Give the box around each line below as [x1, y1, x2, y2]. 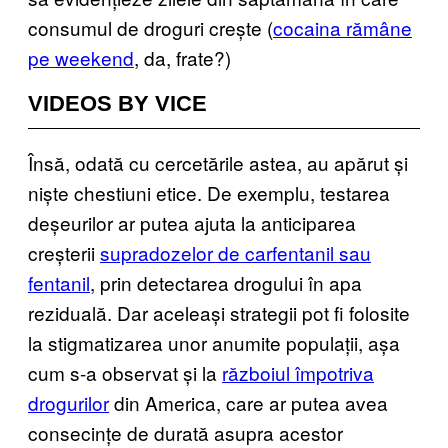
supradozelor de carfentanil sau [100, 238, 371, 266]
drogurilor [28, 388, 109, 416]
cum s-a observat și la [28, 358, 222, 386]
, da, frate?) [134, 43, 231, 71]
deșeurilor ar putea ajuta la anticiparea [28, 208, 356, 236]
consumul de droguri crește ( [28, 13, 273, 41]
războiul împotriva [222, 358, 374, 386]
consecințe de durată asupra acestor [28, 418, 343, 446]
